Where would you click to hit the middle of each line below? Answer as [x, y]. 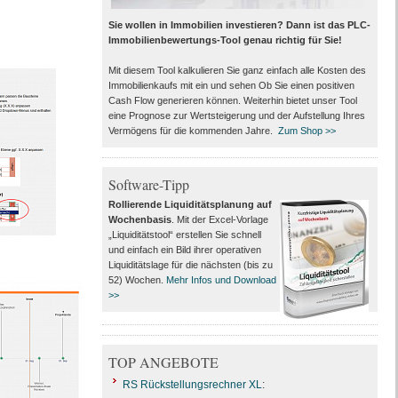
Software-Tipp [148, 184]
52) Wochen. [137, 280]
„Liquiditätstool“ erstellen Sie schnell [184, 235]
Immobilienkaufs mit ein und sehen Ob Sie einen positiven [231, 85]
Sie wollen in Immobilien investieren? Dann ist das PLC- [239, 25]
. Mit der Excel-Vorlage [219, 219]
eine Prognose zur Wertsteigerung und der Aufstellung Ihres [236, 115]
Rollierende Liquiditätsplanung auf [190, 204]
